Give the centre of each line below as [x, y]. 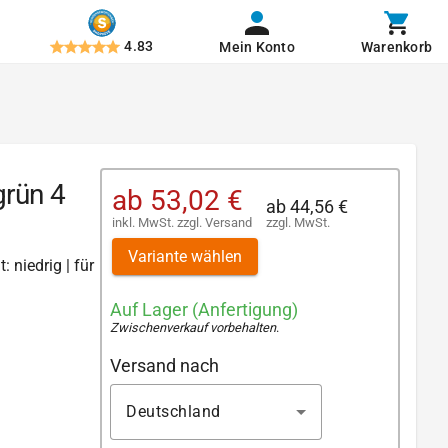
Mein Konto [257, 47]
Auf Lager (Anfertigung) [204, 310]
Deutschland [173, 411]
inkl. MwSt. [144, 222]
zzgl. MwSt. [298, 222]
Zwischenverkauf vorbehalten [193, 328]
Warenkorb [396, 47]
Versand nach [164, 365]
